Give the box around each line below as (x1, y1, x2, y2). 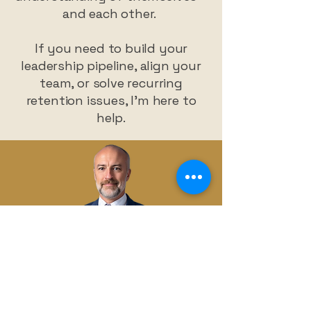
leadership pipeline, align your (21, 58, 201, 74)
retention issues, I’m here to (26, 92, 196, 108)
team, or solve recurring (40, 75, 183, 91)
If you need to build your (34, 40, 188, 56)
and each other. (62, 6, 160, 22)
